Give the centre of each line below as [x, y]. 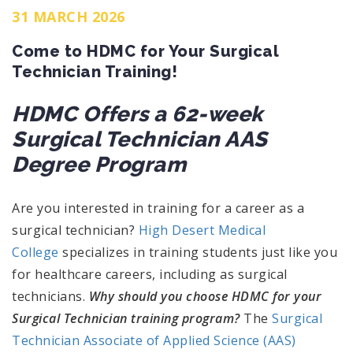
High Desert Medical [202, 230]
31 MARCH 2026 [69, 16]
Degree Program [99, 164]
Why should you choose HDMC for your [205, 296]
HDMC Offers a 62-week [137, 113]
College [35, 252]
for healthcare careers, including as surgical [150, 274]
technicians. [50, 296]
